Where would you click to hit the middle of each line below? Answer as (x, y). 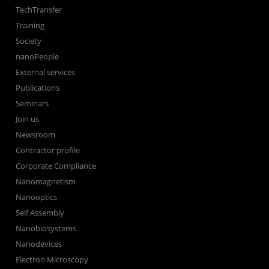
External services (46, 72)
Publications (38, 88)
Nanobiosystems (46, 228)
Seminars (32, 104)
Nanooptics (37, 197)
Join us (28, 119)
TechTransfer (39, 10)
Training (30, 26)
